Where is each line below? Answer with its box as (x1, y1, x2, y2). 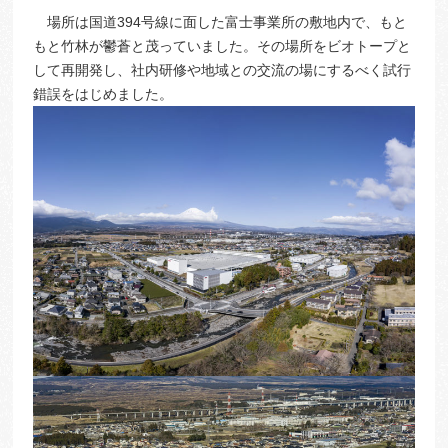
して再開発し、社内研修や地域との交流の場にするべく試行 (33, 61, 412, 78)
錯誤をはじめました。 (33, 85, 174, 102)
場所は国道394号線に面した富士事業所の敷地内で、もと (33, 13, 408, 30)
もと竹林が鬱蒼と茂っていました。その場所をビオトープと (33, 37, 412, 54)
